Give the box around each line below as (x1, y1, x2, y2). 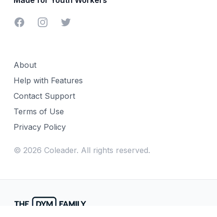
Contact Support (14, 91, 75, 101)
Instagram (36, 16, 73, 27)
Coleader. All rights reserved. (42, 145, 150, 155)
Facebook (13, 16, 50, 27)
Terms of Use (14, 106, 64, 116)
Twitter (60, 16, 85, 27)
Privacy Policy (14, 122, 66, 132)
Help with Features (14, 75, 83, 85)
